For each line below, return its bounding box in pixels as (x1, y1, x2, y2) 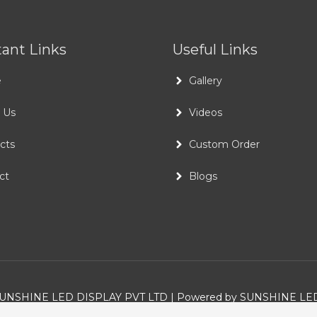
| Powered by (167, 290, 240, 304)
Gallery (189, 74, 222, 88)
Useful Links (173, 41, 258, 59)
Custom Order (189, 138, 260, 151)
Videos (189, 106, 222, 120)
